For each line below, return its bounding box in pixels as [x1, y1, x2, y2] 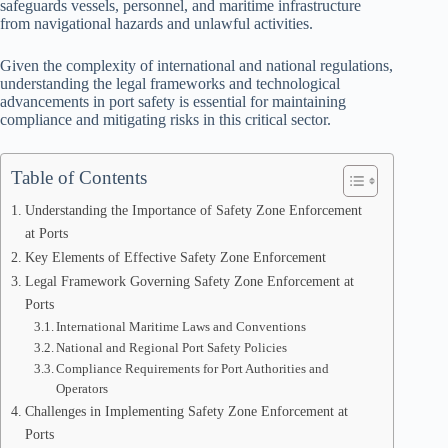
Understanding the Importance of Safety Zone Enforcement [24, 202, 362, 218]
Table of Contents [11, 167, 147, 188]
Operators [56, 381, 109, 396]
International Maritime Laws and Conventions [56, 319, 307, 334]
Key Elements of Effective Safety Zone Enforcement [24, 249, 326, 265]
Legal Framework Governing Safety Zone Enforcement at [24, 273, 354, 289]
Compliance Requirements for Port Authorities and [56, 361, 330, 376]
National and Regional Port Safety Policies [56, 340, 288, 355]
